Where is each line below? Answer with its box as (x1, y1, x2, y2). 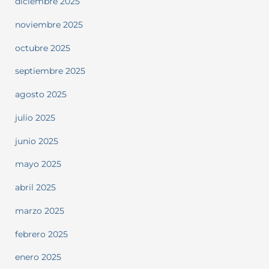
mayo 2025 (14, 159, 61, 170)
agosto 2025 (14, 89, 67, 100)
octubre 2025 (14, 42, 70, 53)
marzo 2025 (14, 205, 64, 216)
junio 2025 (14, 135, 58, 147)
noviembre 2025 (14, 19, 83, 30)
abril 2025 (14, 182, 56, 193)
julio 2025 (14, 112, 55, 123)
